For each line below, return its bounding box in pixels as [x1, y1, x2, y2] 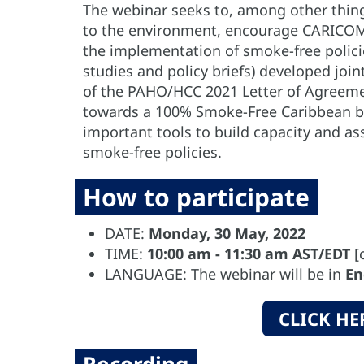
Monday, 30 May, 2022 [149, 223, 305, 243]
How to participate [83, 180, 310, 214]
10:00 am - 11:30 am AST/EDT [147, 244, 350, 263]
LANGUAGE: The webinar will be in [105, 264, 345, 284]
